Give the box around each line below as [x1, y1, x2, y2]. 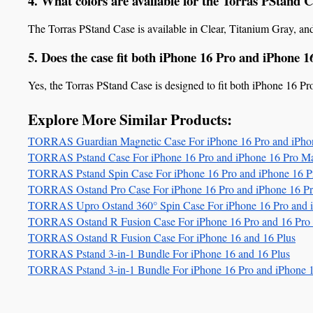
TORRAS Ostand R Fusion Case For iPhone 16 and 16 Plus [28, 229, 296, 245]
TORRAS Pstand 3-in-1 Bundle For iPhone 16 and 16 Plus [28, 245, 290, 261]
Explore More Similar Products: [28, 108, 232, 130]
